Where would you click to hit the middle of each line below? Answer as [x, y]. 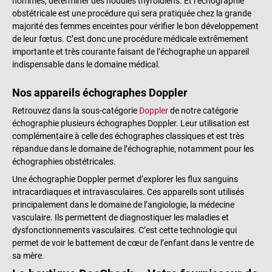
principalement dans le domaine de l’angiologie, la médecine [123, 204]
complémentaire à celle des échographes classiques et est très [128, 136]
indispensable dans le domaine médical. [86, 65]
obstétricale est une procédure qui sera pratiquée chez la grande [132, 14]
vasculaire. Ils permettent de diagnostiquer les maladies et [121, 217]
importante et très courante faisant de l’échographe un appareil [131, 52]
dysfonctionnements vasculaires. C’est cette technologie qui [124, 230]
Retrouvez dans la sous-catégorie [76, 111]
